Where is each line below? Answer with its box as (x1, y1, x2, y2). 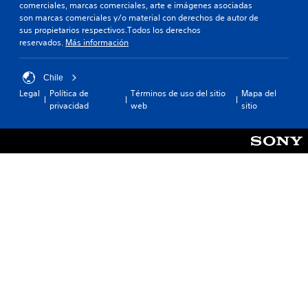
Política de (49, 87, 89, 99)
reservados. (19, 36, 65, 48)
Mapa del (241, 87, 277, 99)
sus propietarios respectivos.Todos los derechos (19, 23, 201, 36)
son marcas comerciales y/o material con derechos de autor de (19, 11, 258, 23)
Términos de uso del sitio (131, 87, 226, 99)
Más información (65, 36, 129, 48)
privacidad (49, 99, 89, 111)
